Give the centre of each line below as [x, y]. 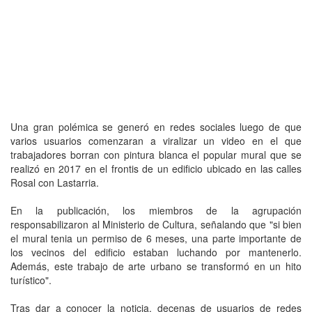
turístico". [31, 280]
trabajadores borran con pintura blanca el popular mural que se [156, 154]
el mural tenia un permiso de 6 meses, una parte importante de [156, 238]
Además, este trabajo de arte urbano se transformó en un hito [156, 266]
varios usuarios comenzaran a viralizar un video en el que [156, 140]
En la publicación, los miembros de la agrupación [156, 210]
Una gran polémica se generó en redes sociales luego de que [156, 126]
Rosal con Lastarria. [55, 182]
